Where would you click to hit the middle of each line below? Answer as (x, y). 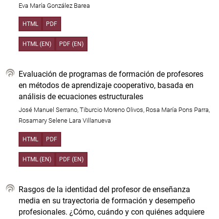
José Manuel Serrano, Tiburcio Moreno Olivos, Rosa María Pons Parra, (114, 110)
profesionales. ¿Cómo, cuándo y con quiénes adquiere (111, 212)
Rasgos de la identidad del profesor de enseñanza (104, 189)
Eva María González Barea (54, 5)
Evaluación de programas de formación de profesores (111, 74)
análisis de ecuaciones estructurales (81, 96)
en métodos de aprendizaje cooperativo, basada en (106, 85)
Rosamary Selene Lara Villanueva (65, 121)
